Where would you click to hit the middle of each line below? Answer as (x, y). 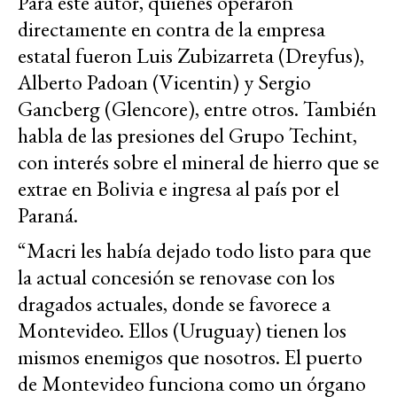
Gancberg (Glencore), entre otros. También (197, 109)
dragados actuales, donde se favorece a (174, 304)
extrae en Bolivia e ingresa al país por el (179, 189)
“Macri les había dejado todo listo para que (195, 251)
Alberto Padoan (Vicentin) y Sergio (164, 82)
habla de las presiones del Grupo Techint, (187, 136)
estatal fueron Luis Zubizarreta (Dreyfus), (191, 56)
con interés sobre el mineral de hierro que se (198, 162)
